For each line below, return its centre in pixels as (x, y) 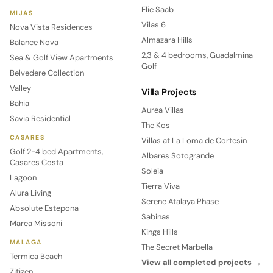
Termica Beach (36, 256)
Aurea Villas (163, 110)
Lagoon (23, 177)
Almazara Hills (167, 40)
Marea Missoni (36, 223)
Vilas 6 (154, 24)
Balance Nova (34, 42)
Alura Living (30, 193)
